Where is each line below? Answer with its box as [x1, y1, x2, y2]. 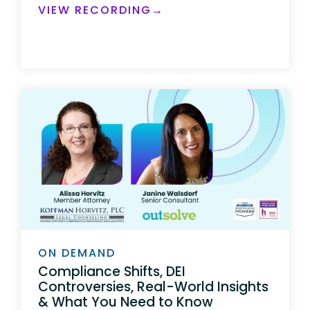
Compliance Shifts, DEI [38, 262, 185, 281]
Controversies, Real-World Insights [38, 277, 268, 296]
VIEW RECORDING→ [38, 1, 164, 18]
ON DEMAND [38, 245, 116, 262]
